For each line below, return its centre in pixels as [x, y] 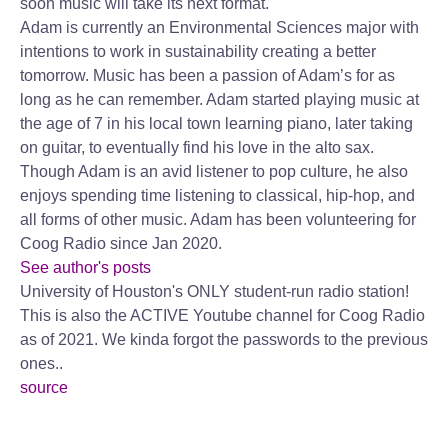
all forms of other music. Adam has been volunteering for [218, 219]
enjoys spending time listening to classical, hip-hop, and [217, 195]
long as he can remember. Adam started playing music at [219, 99]
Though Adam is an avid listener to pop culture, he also [214, 171]
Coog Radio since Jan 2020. [121, 243]
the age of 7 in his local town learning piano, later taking [216, 123]
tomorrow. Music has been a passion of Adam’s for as [207, 75]
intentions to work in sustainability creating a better [198, 51]
